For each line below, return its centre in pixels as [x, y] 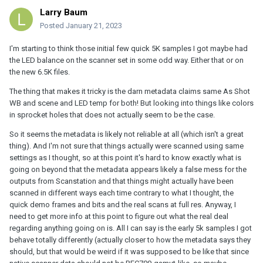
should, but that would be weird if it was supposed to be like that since [129, 251]
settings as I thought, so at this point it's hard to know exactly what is [125, 157]
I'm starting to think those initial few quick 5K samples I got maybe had [129, 48]
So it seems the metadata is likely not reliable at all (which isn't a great [127, 134]
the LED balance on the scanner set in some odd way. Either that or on [127, 60]
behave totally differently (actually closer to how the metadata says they [130, 240]
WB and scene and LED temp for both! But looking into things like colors [131, 103]
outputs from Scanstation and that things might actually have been [122, 181]
